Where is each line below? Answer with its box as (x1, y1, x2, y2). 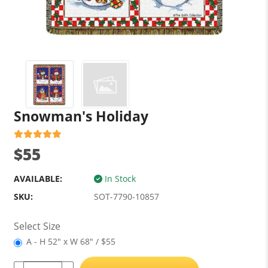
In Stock (102, 173, 136, 184)
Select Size (13, 220, 60, 233)
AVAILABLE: (13, 173, 62, 184)
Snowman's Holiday (13, 106, 148, 126)
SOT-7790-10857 (93, 191, 159, 202)
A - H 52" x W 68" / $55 (26, 236, 115, 247)
